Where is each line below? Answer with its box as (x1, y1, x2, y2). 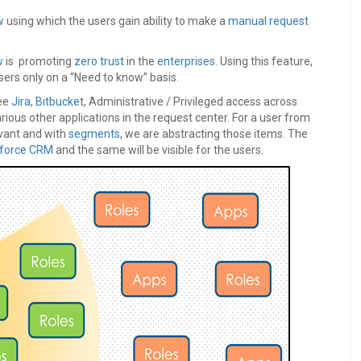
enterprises (157, 55, 215, 68)
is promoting (3, 55, 74, 68)
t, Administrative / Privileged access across (80, 95, 297, 109)
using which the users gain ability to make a (4, 15, 228, 28)
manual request (228, 15, 309, 28)
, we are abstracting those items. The (120, 127, 308, 141)
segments (68, 127, 120, 141)
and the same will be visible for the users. (53, 143, 263, 157)
